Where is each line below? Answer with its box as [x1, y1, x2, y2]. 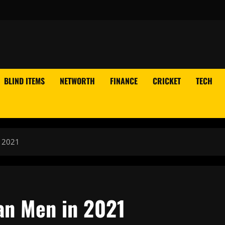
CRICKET [153, 75, 181, 87]
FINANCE [110, 75, 138, 87]
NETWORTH [60, 75, 95, 87]
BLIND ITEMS [4, 75, 45, 87]
